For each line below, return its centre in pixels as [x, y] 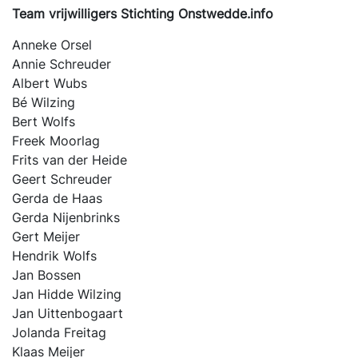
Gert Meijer [46, 237]
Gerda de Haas [57, 198]
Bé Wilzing [44, 102]
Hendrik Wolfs [54, 256]
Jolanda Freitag [59, 332]
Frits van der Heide [70, 160]
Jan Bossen [46, 275]
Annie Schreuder [62, 64]
